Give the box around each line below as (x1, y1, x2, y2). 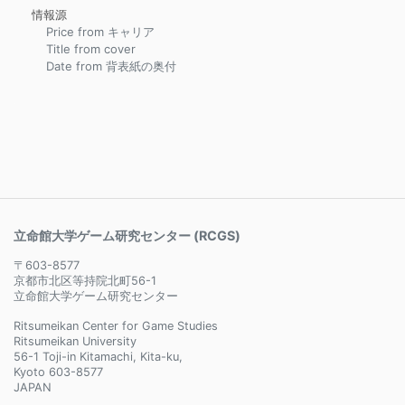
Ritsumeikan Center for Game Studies (14, 319, 218, 333)
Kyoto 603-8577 (14, 365, 103, 379)
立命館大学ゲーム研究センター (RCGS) (14, 228, 240, 243)
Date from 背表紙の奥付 (46, 59, 176, 73)
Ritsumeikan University (14, 334, 137, 348)
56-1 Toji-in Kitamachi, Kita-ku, (14, 350, 183, 363)
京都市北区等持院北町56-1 (14, 274, 156, 287)
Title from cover (46, 42, 136, 56)
